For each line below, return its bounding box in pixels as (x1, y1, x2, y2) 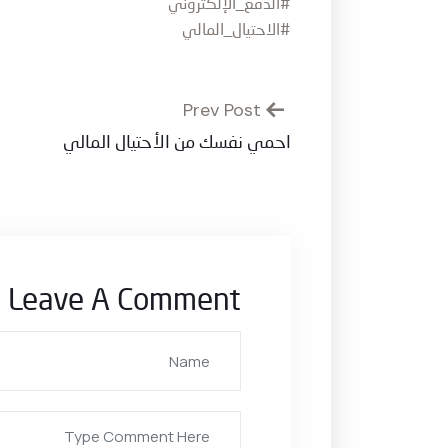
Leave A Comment (8, 287, 241, 317)
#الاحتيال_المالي (182, 23, 291, 39)
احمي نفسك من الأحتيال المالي (63, 134, 291, 152)
